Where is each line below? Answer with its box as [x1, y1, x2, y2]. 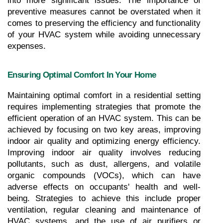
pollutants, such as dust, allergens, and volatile [7, 159, 201, 169]
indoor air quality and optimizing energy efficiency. [7, 136, 201, 146]
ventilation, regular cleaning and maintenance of [7, 205, 201, 215]
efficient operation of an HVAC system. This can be [7, 113, 201, 123]
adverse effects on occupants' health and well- [7, 182, 201, 192]
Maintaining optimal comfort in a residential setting [7, 90, 201, 100]
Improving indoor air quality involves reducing [7, 147, 201, 157]
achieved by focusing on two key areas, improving [7, 124, 201, 134]
